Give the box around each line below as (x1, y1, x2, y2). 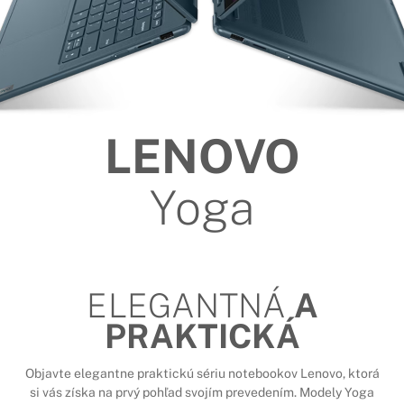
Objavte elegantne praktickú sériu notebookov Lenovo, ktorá (24, 365, 380, 381)
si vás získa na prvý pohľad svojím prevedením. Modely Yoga (30, 384, 374, 399)
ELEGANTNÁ (86, 286, 294, 325)
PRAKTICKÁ (104, 317, 300, 355)
